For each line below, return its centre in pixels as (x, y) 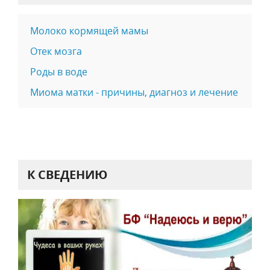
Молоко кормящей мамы (89, 31)
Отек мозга (56, 52)
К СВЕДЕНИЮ (67, 175)
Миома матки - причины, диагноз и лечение (134, 93)
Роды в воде (59, 72)
